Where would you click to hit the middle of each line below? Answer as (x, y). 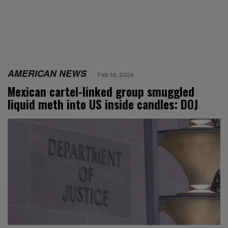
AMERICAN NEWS (47, 73)
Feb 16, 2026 (116, 75)
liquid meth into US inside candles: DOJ (103, 104)
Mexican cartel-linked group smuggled (101, 91)
